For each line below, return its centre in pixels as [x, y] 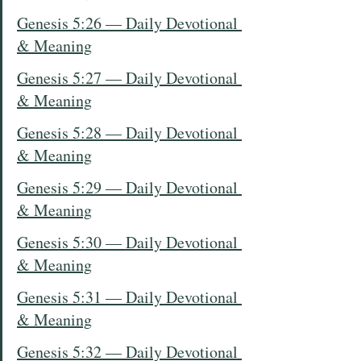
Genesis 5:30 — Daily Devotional [129, 242]
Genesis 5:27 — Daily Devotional [129, 78]
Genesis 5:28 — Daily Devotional [129, 133]
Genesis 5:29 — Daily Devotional [129, 187]
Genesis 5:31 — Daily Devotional [129, 297]
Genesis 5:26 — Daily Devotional [129, 23]
